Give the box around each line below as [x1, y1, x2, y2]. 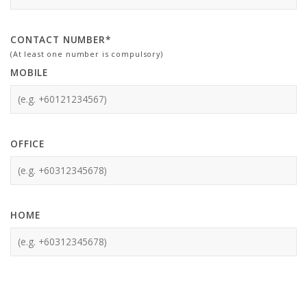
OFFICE [10, 137, 45, 150]
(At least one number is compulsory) [10, 49, 163, 59]
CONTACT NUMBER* [10, 33, 111, 46]
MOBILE [10, 66, 49, 79]
